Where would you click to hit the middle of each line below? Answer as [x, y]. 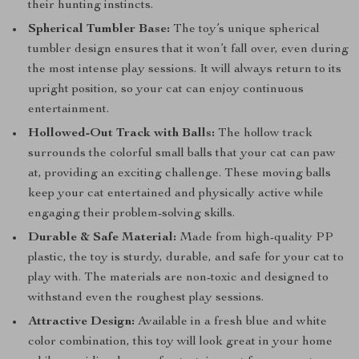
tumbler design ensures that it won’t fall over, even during [188, 50]
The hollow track [264, 134]
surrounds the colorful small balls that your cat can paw [182, 154]
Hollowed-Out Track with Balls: [121, 134]
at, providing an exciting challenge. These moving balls [179, 174]
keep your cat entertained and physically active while [176, 194]
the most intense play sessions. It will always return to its [185, 70]
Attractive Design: [81, 322]
